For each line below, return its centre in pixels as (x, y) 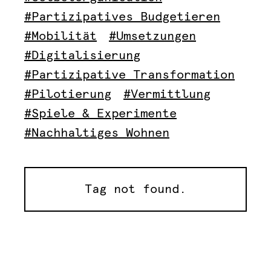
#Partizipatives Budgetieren (122, 17)
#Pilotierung (68, 94)
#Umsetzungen (152, 36)
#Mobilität (60, 36)
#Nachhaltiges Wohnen (97, 133)
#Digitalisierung (82, 56)
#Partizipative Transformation (129, 75)
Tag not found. (135, 189)
